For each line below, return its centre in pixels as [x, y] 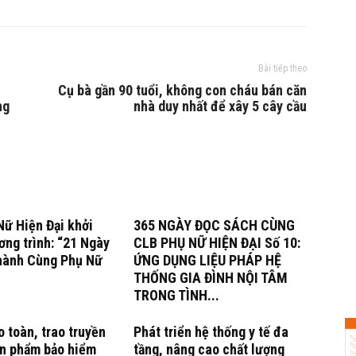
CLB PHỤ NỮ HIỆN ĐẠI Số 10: [217, 243]
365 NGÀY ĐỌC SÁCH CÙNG [214, 225]
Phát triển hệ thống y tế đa [211, 332]
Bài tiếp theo [282, 68]
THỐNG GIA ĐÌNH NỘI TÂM [211, 278]
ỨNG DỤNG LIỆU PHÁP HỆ [207, 260]
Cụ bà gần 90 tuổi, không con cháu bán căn [182, 90]
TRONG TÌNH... [176, 295]
